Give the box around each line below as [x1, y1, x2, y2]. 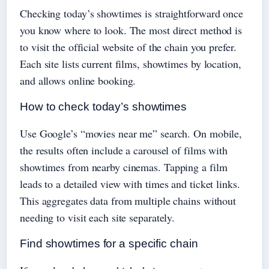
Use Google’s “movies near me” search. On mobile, [20, 126, 243, 141]
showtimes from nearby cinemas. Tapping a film [20, 160, 228, 175]
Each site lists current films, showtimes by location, [20, 56, 241, 71]
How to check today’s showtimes [20, 100, 187, 113]
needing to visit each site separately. [20, 210, 175, 225]
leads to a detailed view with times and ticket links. [20, 177, 240, 192]
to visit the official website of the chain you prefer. [20, 40, 237, 55]
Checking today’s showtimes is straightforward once [20, 6, 243, 21]
